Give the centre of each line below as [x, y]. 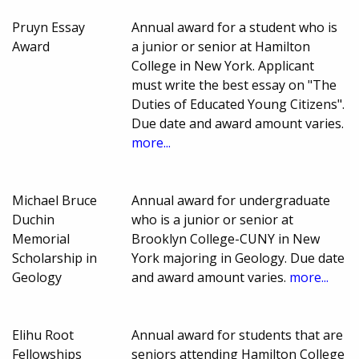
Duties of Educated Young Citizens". [238, 105]
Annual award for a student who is [235, 28]
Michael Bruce [54, 201]
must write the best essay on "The [234, 85]
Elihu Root [43, 335]
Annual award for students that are [238, 335]
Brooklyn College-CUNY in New [226, 239]
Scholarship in [54, 258]
